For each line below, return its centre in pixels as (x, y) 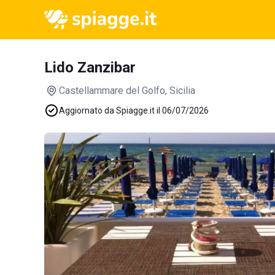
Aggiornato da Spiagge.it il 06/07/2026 (134, 110)
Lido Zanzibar (90, 68)
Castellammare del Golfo (112, 91)
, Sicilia (180, 91)
